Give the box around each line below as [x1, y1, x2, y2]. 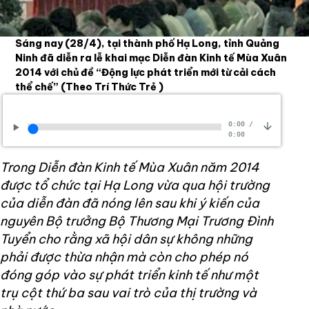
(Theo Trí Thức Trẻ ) [61, 80, 164, 93]
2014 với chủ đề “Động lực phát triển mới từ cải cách [15, 66, 277, 79]
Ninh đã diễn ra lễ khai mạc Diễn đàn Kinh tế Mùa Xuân [15, 51, 288, 64]
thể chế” [15, 80, 61, 93]
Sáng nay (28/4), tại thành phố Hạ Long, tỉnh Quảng [15, 37, 280, 50]
